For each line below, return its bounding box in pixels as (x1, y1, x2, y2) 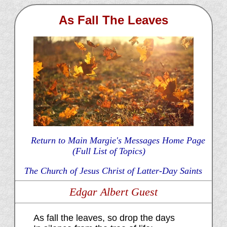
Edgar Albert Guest (69, 185, 158, 199)
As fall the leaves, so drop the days (33, 213, 175, 223)
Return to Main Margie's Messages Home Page (30, 135, 205, 146)
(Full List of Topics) (72, 146, 145, 157)
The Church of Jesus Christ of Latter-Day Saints (24, 166, 203, 176)
